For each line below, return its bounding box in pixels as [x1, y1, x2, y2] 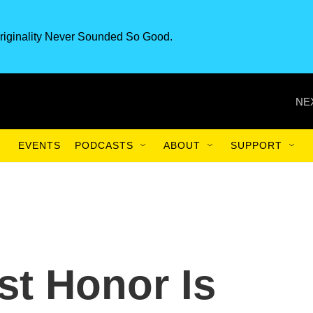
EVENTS [18, 140, 61, 151]
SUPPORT [231, 140, 282, 151]
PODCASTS [75, 140, 133, 151]
